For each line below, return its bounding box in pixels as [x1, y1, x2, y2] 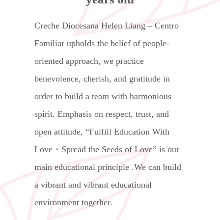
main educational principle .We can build [34, 162, 181, 172]
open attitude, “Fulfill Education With [34, 127, 169, 137]
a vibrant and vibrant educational [34, 180, 152, 190]
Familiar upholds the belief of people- [34, 38, 169, 49]
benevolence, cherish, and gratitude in [34, 74, 170, 84]
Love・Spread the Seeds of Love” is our [34, 144, 179, 155]
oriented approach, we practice [34, 56, 144, 66]
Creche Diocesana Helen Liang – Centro [34, 21, 179, 31]
